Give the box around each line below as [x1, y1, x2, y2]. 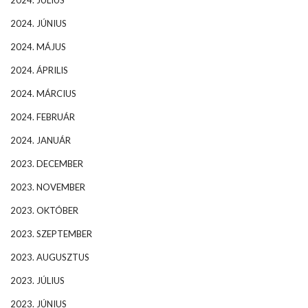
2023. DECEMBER [10, 157, 83, 169]
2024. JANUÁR [10, 134, 71, 146]
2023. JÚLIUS [10, 274, 65, 286]
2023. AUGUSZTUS [10, 251, 89, 263]
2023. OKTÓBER [10, 204, 78, 216]
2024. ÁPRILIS [10, 64, 68, 76]
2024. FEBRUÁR [10, 111, 75, 122]
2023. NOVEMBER [10, 181, 85, 192]
